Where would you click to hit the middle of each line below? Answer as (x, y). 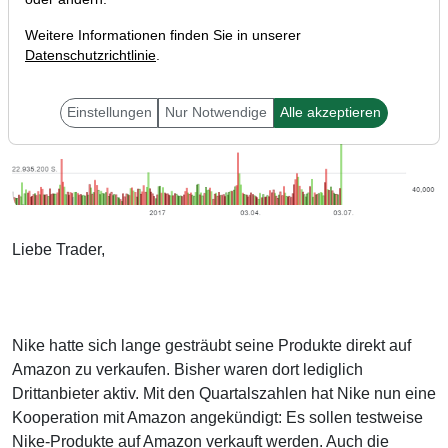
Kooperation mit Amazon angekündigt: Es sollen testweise (217, 418)
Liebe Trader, (58, 250)
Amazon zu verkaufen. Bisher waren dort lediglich (187, 370)
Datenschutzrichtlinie (90, 55)
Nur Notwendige (216, 112)
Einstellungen (109, 112)
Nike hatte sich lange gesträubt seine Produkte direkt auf (211, 346)
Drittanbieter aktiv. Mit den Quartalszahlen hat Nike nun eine (224, 394)
